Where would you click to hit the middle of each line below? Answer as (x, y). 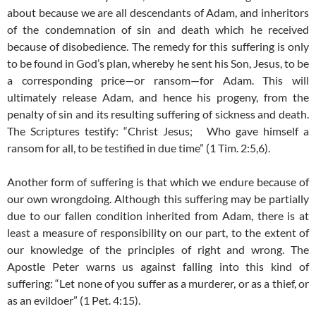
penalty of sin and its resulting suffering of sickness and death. (158, 114)
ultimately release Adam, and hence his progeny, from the (158, 97)
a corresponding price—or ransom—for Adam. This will (158, 80)
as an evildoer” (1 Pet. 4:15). (74, 300)
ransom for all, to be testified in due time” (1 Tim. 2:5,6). (139, 148)
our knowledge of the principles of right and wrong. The (158, 250)
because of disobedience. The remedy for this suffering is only (158, 47)
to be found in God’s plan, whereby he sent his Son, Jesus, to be (158, 63)
